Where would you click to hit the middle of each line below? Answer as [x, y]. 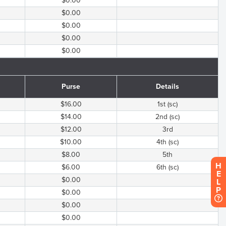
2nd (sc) [167, 117]
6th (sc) [167, 167]
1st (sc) [167, 104]
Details [167, 87]
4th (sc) [167, 142]
